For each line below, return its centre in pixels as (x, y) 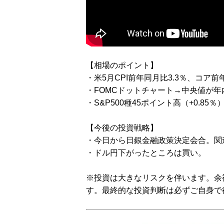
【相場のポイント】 (122, 65)
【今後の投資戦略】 (122, 128)
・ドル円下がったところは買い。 (146, 153)
